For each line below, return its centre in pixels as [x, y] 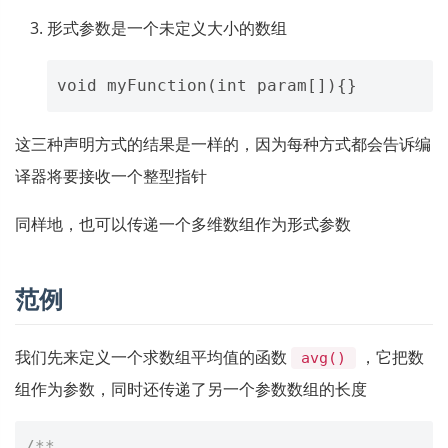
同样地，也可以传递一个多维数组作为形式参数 [183, 224]
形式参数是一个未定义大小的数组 [167, 28]
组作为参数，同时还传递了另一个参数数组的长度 [191, 389]
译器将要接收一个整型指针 [111, 176]
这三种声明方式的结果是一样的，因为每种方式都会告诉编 [223, 144]
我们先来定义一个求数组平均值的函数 [153, 357]
